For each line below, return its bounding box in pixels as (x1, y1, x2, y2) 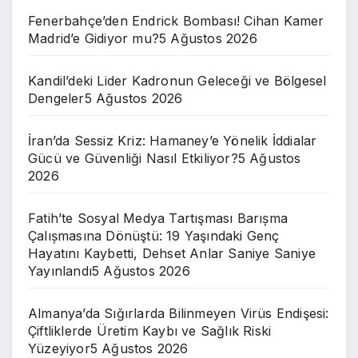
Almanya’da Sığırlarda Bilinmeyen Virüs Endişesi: (28, 304, 329, 321)
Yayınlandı (28, 262, 92, 279)
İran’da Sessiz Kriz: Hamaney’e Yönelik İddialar (28, 132, 317, 149)
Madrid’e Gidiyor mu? (28, 30, 159, 46)
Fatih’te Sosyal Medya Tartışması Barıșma (28, 209, 288, 226)
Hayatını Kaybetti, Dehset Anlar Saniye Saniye (28, 245, 316, 261)
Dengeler (28, 89, 85, 106)
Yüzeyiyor (28, 340, 90, 356)
